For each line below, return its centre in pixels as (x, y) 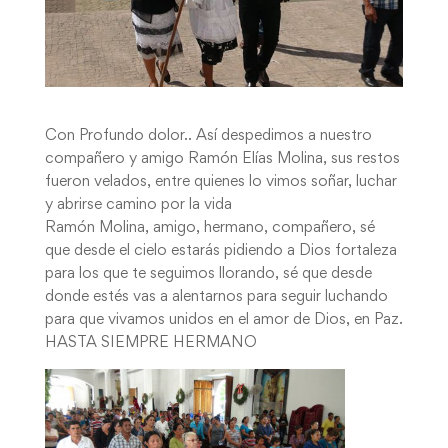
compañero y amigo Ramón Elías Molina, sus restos (222, 158)
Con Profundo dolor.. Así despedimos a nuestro (208, 135)
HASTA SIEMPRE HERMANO (150, 342)
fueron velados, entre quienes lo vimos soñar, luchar (220, 181)
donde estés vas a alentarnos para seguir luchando (216, 296)
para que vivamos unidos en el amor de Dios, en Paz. (223, 319)
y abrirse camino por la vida (138, 204)
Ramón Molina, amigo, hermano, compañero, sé (209, 227)
